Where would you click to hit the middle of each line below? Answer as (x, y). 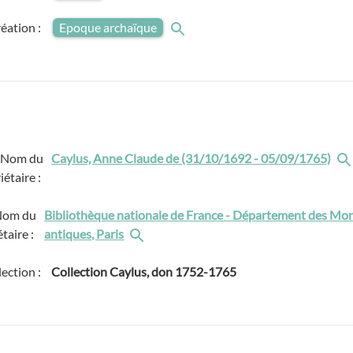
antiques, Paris (84, 234)
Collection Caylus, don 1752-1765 (144, 271)
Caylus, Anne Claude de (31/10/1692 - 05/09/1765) (191, 158)
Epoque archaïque (108, 27)
